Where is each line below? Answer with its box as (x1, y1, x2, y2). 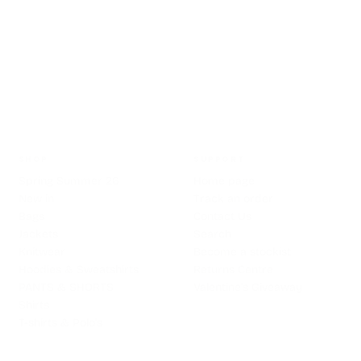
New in (18, 191, 54, 205)
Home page (193, 173, 255, 188)
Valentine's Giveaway (193, 280, 302, 294)
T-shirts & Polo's (18, 315, 102, 330)
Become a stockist (193, 244, 291, 259)
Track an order (193, 191, 273, 205)
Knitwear (18, 244, 65, 259)
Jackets (18, 226, 58, 241)
